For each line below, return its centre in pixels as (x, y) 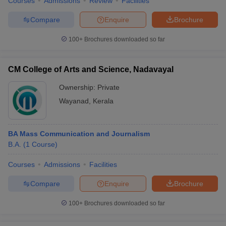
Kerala (103, 101)
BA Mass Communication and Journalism (79, 134)
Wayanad (74, 101)
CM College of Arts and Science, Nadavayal (91, 69)
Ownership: (78, 87)
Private (108, 87)
